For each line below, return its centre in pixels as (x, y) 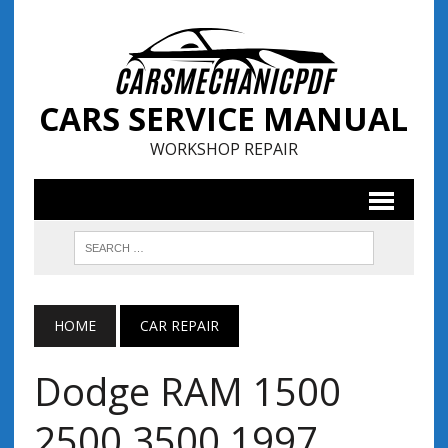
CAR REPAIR (179, 325)
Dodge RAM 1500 (187, 391)
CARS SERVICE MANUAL (224, 118)
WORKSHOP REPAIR (223, 149)
